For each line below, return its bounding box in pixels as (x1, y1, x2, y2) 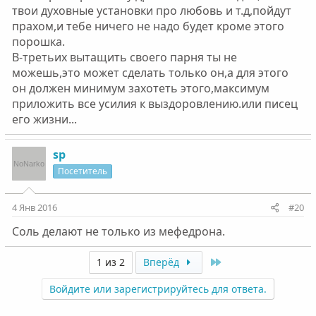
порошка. (11, 34, 65, 49)
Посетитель (57, 165, 107, 177)
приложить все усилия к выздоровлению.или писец (11, 96, 298, 111)
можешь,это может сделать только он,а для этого (11, 65, 288, 80)
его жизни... (11, 111, 77, 127)
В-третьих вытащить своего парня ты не (11, 49, 237, 65)
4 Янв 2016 (11, 201, 57, 214)
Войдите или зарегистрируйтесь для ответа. (49, 282, 267, 296)
